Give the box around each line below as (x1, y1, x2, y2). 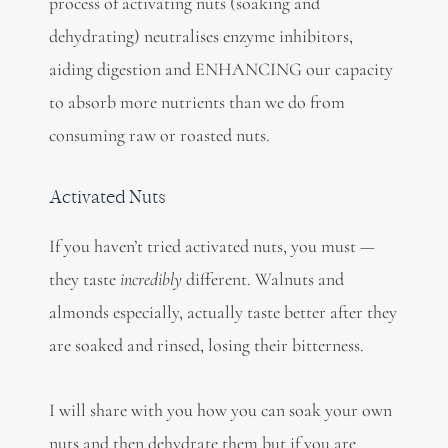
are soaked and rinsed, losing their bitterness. (48, 334, 364, 357)
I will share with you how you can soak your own (48, 398, 392, 421)
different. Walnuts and (181, 268, 344, 291)
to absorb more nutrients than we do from (48, 90, 345, 113)
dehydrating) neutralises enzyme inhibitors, (48, 24, 353, 47)
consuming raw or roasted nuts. (48, 123, 270, 146)
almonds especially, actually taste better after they (48, 301, 397, 324)
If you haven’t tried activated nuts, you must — (48, 235, 375, 258)
